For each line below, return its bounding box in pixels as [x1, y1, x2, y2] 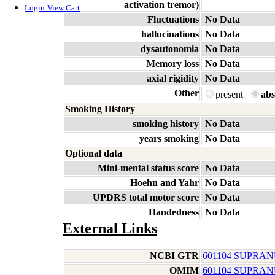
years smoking [139, 133, 199, 144]
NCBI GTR [150, 250, 199, 261]
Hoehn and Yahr [130, 177, 199, 188]
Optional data [65, 148, 122, 158]
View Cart [47, 3, 80, 13]
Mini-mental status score [98, 163, 199, 173]
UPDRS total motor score [93, 192, 199, 203]
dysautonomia [141, 44, 199, 54]
